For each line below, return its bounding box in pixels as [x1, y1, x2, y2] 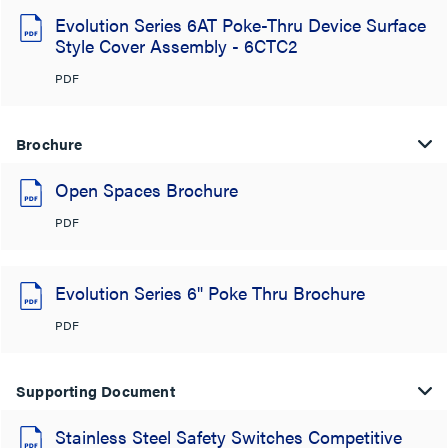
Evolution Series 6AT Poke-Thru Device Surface [55, 12, 426, 37]
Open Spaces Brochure [55, 177, 238, 202]
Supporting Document [16, 380, 175, 401]
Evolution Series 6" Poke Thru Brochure [55, 280, 365, 305]
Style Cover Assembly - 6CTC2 [55, 33, 297, 58]
